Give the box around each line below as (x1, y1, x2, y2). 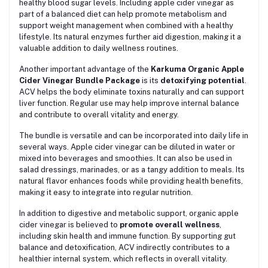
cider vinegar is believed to (19, 220, 120, 229)
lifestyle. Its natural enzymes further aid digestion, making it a (19, 32, 241, 41)
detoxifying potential (160, 75, 245, 85)
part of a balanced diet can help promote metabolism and (19, 9, 227, 19)
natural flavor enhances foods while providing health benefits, (19, 176, 243, 185)
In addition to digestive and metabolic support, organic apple (19, 208, 239, 218)
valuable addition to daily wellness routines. (19, 43, 178, 53)
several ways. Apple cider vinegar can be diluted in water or (19, 142, 235, 151)
